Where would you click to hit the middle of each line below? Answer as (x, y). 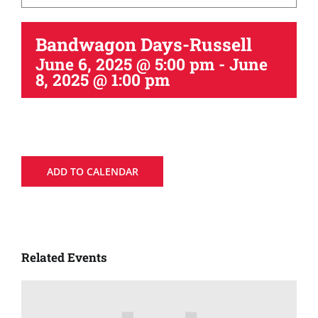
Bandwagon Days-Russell (144, 44)
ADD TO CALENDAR (92, 171)
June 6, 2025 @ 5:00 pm (125, 64)
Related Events (64, 257)
